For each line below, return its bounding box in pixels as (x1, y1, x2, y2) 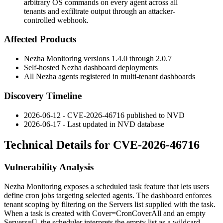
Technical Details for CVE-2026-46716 (4, 138, 200, 152)
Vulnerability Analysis (4, 162, 94, 173)
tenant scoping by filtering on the (4, 200, 109, 209)
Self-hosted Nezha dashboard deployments (24, 63, 158, 72)
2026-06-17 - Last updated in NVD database (24, 119, 164, 128)
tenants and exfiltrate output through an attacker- (24, 6, 175, 15)
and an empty (161, 209, 206, 218)
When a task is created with (4, 209, 92, 218)
